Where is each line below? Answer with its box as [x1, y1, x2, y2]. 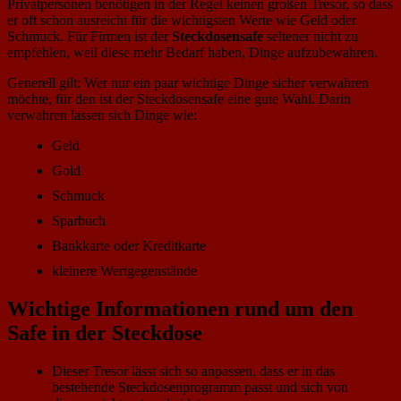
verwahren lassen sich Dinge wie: [7, 107, 197, 124]
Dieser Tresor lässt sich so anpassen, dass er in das [52, 363, 335, 380]
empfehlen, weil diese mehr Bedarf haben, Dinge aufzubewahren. [7, 45, 378, 61]
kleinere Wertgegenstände [52, 263, 197, 279]
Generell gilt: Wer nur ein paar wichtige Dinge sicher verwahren [7, 75, 369, 91]
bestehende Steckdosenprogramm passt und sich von [52, 380, 348, 396]
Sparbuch [52, 213, 106, 229]
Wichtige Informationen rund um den [7, 297, 353, 321]
